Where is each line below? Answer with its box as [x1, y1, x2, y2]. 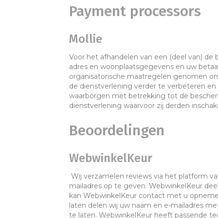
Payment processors [69, 2, 201, 20]
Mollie [69, 32, 102, 46]
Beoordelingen [69, 122, 164, 139]
